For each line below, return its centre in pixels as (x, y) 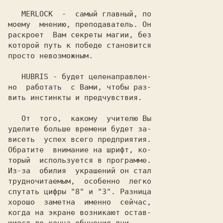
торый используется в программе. (80, 160)
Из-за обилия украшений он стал (80, 171)
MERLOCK (37, 14)
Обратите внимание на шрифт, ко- (80, 150)
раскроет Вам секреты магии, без (80, 35)
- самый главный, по (102, 14)
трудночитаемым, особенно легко (80, 181)
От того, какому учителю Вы (15, 118)
